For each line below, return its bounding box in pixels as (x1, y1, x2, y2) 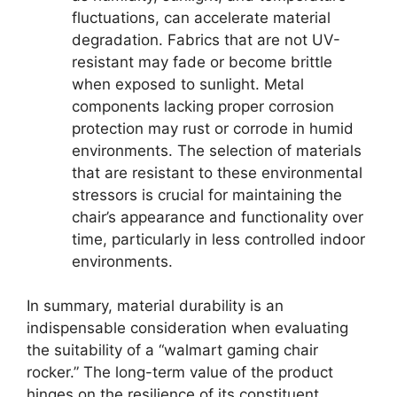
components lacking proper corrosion (72, 97, 334, 115)
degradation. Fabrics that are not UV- (72, 30, 340, 49)
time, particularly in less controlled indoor (72, 230, 365, 248)
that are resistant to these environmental (72, 163, 362, 182)
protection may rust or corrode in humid (72, 119, 354, 137)
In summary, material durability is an (27, 297, 284, 315)
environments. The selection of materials (72, 141, 362, 160)
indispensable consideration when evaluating (27, 319, 348, 338)
